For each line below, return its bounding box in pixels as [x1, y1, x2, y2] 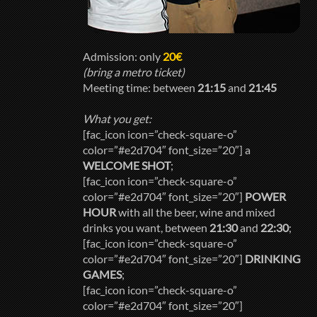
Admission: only [83, 50, 163, 64]
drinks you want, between [83, 221, 209, 235]
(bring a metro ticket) [83, 65, 185, 79]
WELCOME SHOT [83, 158, 171, 173]
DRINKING [245, 252, 301, 266]
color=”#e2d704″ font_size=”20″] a [83, 143, 250, 157]
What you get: [83, 112, 151, 126]
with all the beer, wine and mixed [116, 205, 275, 219]
